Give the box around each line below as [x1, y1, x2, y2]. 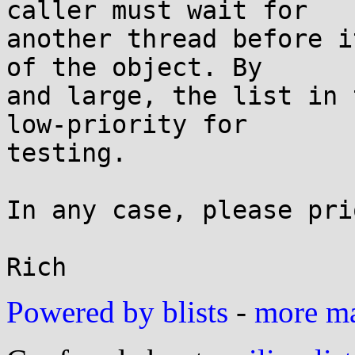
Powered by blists [6, 295, 228, 329]
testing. [6, 139, 127, 167]
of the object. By [6, 53, 262, 82]
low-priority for [6, 110, 247, 139]
